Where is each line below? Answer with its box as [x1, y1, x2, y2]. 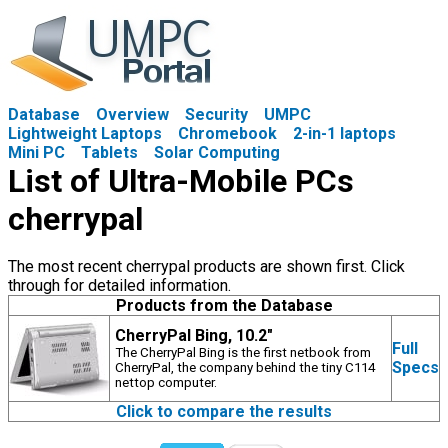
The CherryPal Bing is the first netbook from [115, 345, 371, 360]
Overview [96, 105, 169, 124]
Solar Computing [154, 143, 280, 162]
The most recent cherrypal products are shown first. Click [8, 257, 405, 276]
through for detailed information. [8, 276, 231, 295]
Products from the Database [115, 296, 333, 315]
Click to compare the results [116, 402, 332, 421]
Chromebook [178, 124, 277, 143]
